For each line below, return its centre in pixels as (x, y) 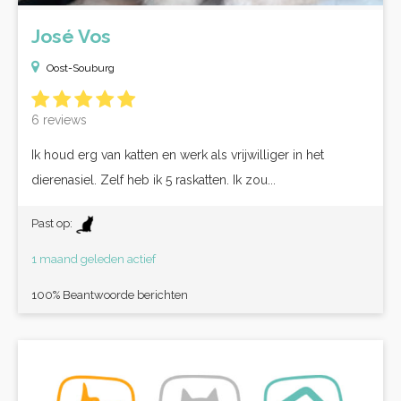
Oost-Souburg (81, 68)
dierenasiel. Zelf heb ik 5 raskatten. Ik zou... (154, 180)
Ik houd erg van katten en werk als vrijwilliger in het (178, 155)
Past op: (53, 223)
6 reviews (59, 120)
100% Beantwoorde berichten (110, 295)
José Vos (71, 36)
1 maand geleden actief (94, 259)
